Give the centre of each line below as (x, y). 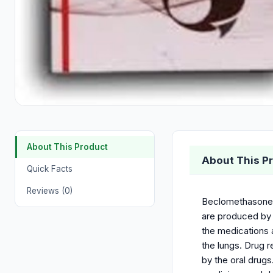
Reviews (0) (50, 191)
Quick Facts (50, 169)
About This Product (67, 147)
